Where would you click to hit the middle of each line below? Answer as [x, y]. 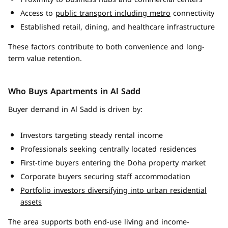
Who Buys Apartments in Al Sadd [74, 91]
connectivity [192, 13]
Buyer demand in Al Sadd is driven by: [75, 110]
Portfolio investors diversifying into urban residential [113, 191]
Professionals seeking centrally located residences [108, 149]
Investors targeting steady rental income [92, 136]
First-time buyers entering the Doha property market [113, 163]
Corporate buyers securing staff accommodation [105, 177]
